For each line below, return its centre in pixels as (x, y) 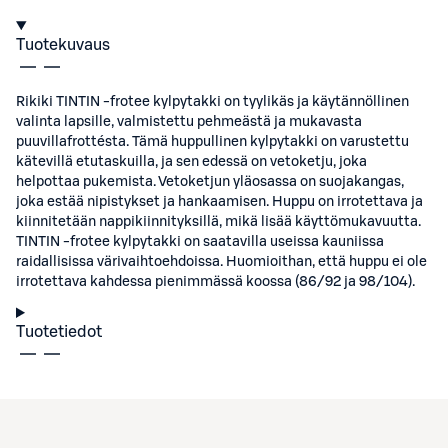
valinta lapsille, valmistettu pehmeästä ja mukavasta (189, 122)
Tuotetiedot (59, 332)
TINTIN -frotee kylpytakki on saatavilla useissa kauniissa (200, 242)
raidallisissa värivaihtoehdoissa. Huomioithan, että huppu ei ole (221, 262)
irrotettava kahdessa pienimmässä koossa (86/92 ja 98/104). (215, 282)
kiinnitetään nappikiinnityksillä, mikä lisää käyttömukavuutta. (218, 222)
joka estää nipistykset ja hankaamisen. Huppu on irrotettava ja (219, 202)
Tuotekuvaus (63, 45)
